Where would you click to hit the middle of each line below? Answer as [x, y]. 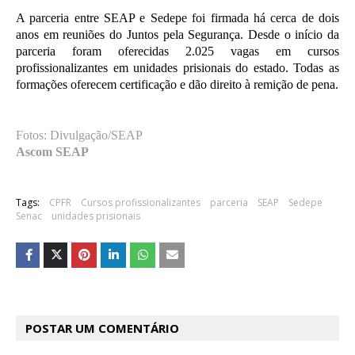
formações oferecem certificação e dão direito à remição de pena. [177, 84]
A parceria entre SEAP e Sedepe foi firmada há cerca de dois [177, 18]
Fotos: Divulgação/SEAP [79, 135]
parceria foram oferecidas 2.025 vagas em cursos [177, 51]
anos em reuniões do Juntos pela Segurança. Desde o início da [177, 34]
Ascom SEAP [52, 152]
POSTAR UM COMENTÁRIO [102, 328]
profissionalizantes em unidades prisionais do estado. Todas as [177, 68]
